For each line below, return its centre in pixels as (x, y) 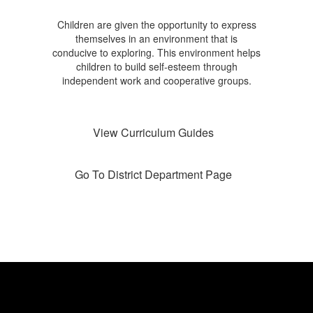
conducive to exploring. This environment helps (156, 52)
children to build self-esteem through (156, 66)
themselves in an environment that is (156, 38)
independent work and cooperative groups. (156, 80)
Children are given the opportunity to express (156, 24)
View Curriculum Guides (153, 132)
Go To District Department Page (153, 174)
